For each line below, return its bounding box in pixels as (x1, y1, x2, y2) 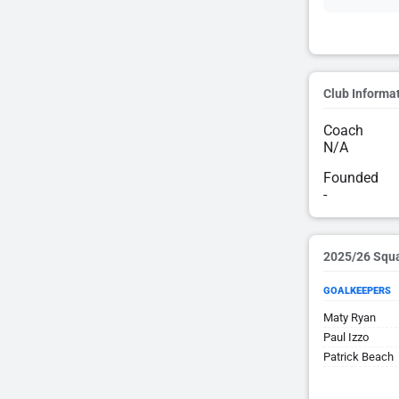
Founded (323, 169, 379, 186)
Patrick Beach (323, 350, 394, 363)
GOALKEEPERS (323, 285, 391, 297)
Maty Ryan (323, 311, 376, 324)
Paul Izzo (323, 330, 369, 344)
